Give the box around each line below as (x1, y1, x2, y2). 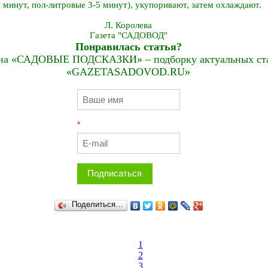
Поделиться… (71, 200, 123, 209)
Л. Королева (105, 20, 152, 30)
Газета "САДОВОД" (89, 31, 167, 40)
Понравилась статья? (75, 41, 182, 53)
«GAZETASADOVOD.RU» (66, 66, 190, 78)
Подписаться (87, 168, 142, 178)
